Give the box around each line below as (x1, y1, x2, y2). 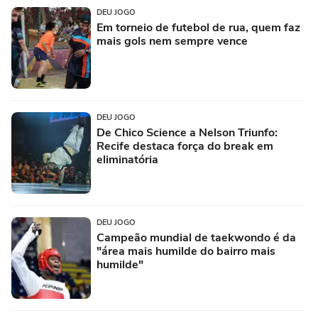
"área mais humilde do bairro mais (97, 243, 275, 260)
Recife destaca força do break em (97, 138, 273, 155)
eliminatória (97, 152, 158, 168)
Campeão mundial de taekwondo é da (97, 230, 296, 246)
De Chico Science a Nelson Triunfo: (97, 125, 278, 141)
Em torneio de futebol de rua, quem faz (97, 20, 300, 36)
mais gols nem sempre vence (97, 33, 248, 50)
